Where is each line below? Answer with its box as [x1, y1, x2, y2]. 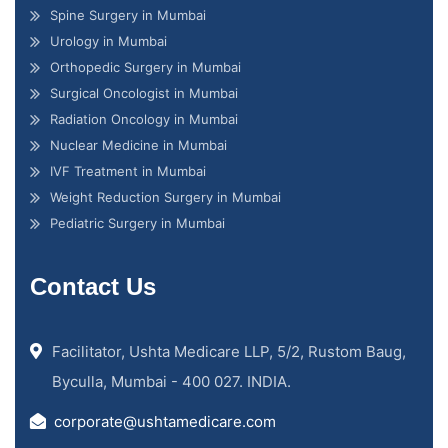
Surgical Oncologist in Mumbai [50, 85, 238, 102]
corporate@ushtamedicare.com [54, 412, 276, 432]
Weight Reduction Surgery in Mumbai [50, 189, 281, 206]
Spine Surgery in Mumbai [50, 7, 206, 24]
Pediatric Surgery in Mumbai [50, 215, 225, 232]
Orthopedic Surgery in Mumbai [50, 59, 241, 76]
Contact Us [30, 273, 156, 301]
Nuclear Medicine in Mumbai [50, 137, 227, 154]
